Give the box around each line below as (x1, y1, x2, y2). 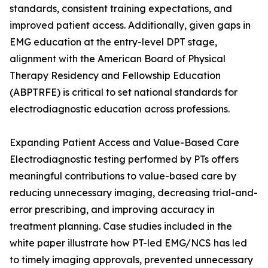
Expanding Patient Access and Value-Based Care (10, 136, 239, 149)
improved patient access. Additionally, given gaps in (10, 19, 251, 32)
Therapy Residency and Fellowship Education (10, 69, 221, 82)
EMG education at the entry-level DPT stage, (10, 36, 217, 48)
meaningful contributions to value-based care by (10, 170, 236, 182)
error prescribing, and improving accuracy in (10, 203, 215, 216)
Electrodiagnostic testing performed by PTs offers (10, 153, 239, 166)
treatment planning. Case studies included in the (10, 220, 232, 233)
